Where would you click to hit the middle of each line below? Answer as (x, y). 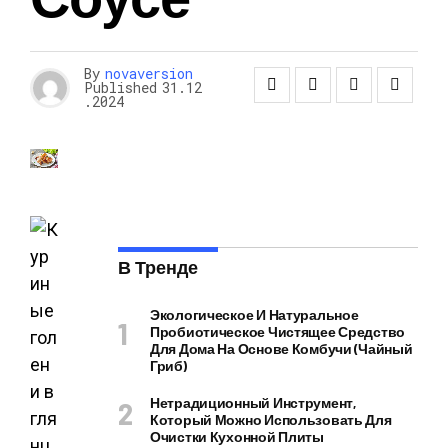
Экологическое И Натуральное (254, 314)
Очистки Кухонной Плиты (237, 436)
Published (120, 87)
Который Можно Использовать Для (271, 419)
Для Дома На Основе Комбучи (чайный (281, 348)
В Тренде (158, 267)
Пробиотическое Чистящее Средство (278, 331)
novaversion (149, 73)
